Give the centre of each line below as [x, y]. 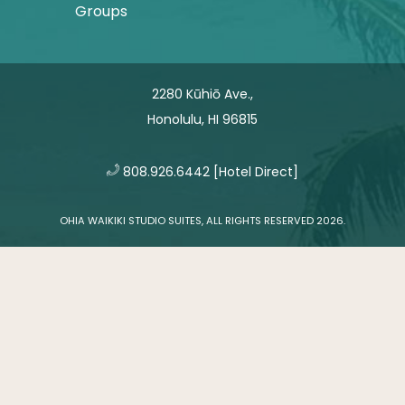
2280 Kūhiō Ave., [202, 94]
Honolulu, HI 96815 [202, 119]
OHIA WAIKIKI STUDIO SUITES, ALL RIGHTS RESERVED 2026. [202, 220]
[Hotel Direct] [254, 171]
